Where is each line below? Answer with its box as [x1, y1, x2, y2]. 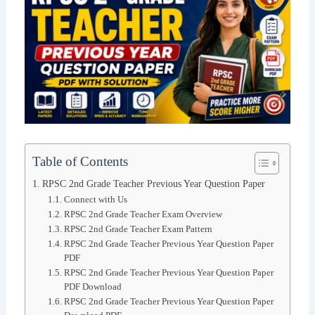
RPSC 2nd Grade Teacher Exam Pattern [64, 224, 213, 235]
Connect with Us [64, 194, 128, 205]
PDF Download [64, 281, 122, 292]
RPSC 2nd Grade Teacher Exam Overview [64, 209, 223, 220]
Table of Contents [32, 153, 128, 169]
